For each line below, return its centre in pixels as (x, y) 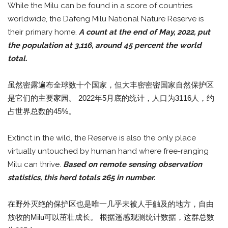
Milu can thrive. (35, 164)
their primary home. (43, 32)
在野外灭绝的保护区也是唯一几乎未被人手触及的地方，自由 (111, 204)
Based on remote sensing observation (133, 164)
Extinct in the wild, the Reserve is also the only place (102, 138)
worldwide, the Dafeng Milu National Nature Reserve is (106, 19)
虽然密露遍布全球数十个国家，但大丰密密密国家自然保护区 (111, 84)
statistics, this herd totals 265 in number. (81, 177)
